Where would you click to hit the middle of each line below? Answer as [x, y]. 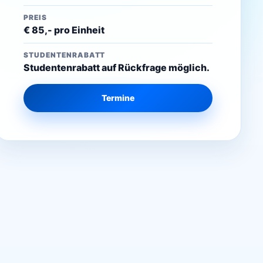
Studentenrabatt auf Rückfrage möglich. [117, 68]
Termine [118, 98]
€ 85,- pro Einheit [64, 30]
